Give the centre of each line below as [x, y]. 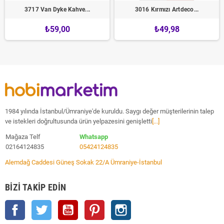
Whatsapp [94, 137]
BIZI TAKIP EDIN [36, 187]
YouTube [90, 205]
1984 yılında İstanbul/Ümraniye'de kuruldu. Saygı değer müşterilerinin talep [109, 111]
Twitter [61, 205]
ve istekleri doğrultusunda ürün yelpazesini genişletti [78, 121]
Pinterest [117, 205]
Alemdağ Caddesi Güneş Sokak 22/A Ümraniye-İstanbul [83, 162]
